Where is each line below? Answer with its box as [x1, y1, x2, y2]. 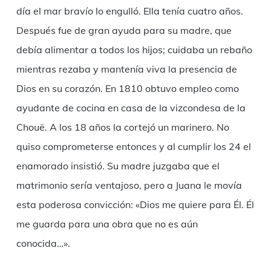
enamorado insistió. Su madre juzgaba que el [16, 160, 220, 172]
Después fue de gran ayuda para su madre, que [16, 24, 232, 37]
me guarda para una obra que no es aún [16, 218, 198, 230]
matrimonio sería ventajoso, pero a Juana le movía [16, 179, 242, 192]
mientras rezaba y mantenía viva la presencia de [16, 63, 237, 76]
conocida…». [16, 237, 73, 250]
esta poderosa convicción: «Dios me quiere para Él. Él [16, 198, 254, 211]
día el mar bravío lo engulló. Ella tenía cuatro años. [16, 5, 243, 18]
